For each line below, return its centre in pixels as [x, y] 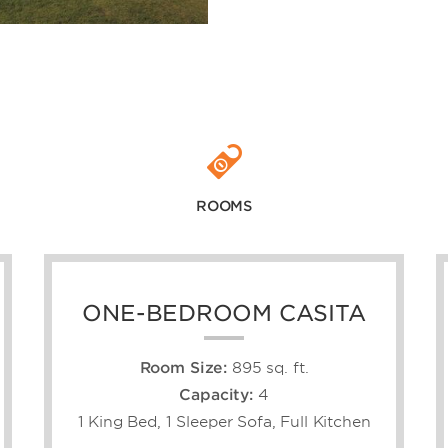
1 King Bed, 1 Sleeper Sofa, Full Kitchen [224, 422]
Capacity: [216, 395]
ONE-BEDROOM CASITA [224, 313]
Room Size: [183, 368]
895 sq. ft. [270, 368]
